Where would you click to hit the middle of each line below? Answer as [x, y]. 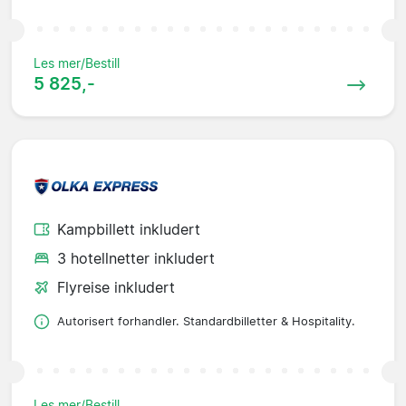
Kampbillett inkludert [129, 230]
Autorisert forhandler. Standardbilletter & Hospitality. [206, 322]
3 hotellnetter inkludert [136, 259]
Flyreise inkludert [116, 288]
